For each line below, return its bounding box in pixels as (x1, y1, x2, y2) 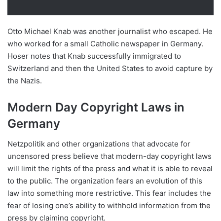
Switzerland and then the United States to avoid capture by (7, 64, 213, 74)
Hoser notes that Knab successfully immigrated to (7, 51, 181, 61)
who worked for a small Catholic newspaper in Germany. (7, 39, 203, 49)
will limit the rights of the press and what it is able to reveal (7, 164, 213, 174)
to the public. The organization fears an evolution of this (7, 176, 202, 186)
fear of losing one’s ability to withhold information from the (7, 201, 211, 211)
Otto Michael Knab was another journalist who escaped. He (7, 27, 213, 37)
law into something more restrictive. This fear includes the (7, 188, 211, 198)
